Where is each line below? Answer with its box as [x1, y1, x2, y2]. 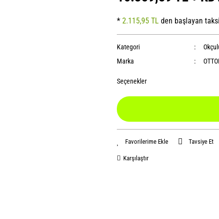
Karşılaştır [123, 154, 149, 162]
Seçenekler [117, 77, 147, 85]
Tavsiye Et [189, 138, 214, 145]
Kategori [117, 43, 140, 51]
